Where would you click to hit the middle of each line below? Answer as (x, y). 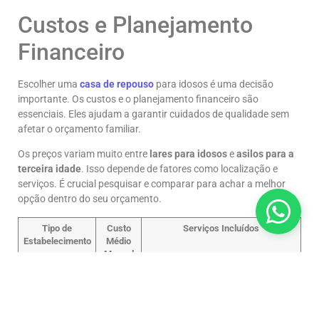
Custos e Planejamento (135, 25)
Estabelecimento (57, 241)
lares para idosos (188, 154)
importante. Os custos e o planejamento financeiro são (138, 99)
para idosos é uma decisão (214, 84)
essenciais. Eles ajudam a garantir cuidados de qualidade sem (153, 114)
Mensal (119, 253)
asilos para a (265, 154)
